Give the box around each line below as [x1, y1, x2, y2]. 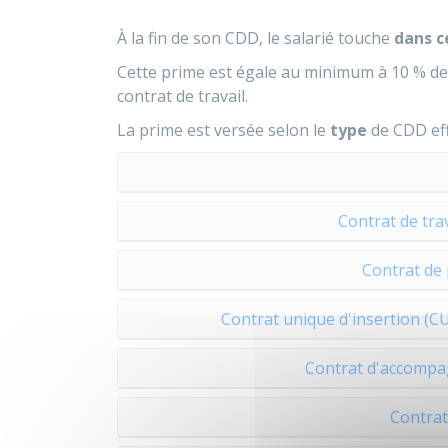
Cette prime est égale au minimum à [117, 61, 391, 83]
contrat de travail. [117, 85, 248, 107]
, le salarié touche [259, 27, 394, 49]
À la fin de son [117, 27, 225, 49]
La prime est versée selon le [117, 119, 326, 141]
